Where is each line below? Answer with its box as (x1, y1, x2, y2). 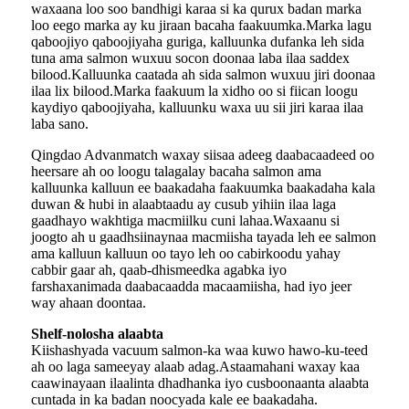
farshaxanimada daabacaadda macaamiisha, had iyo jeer (31, 278, 351, 294)
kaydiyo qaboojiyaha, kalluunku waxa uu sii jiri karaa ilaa (31, 99, 363, 115)
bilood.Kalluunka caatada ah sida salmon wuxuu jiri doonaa (31, 66, 375, 82)
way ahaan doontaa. (31, 294, 146, 310)
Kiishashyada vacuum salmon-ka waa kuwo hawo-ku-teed (31, 341, 368, 358)
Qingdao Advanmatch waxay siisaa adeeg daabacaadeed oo (31, 146, 374, 163)
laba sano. (31, 115, 89, 131)
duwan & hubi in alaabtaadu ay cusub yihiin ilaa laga (31, 195, 336, 212)
